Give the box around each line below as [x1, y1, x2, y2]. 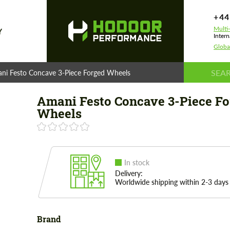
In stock [124, 158, 149, 167]
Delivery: [114, 169, 143, 178]
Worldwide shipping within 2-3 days [114, 178, 228, 186]
